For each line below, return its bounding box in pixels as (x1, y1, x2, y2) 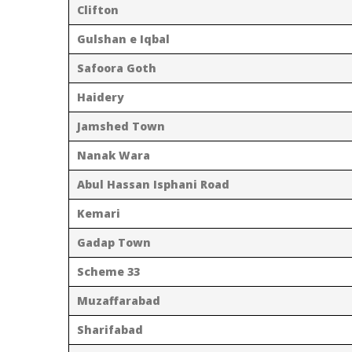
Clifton (77, 2, 119, 17)
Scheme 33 (77, 263, 140, 279)
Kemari (77, 205, 120, 221)
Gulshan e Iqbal (77, 31, 170, 46)
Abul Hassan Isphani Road (77, 176, 229, 192)
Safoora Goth (77, 60, 156, 75)
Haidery (77, 89, 124, 104)
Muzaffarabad (77, 292, 160, 308)
